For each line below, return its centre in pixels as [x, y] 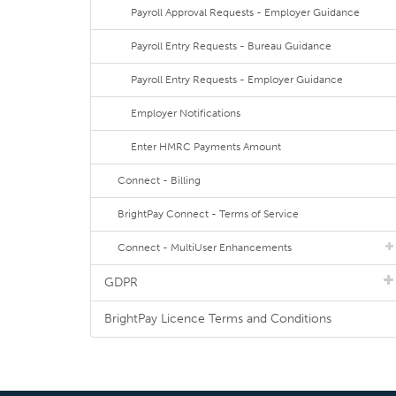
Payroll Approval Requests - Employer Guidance [245, 12]
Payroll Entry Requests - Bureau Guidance [231, 46]
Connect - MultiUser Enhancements [205, 247]
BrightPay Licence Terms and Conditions [218, 319]
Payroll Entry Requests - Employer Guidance [237, 80]
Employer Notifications [186, 113]
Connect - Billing [159, 180]
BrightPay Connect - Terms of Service [208, 214]
